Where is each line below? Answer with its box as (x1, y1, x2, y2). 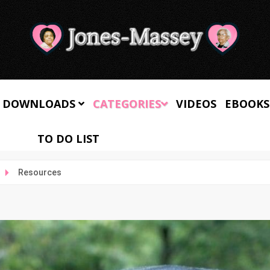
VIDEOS (175, 96, 216, 111)
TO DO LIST (37, 131, 100, 146)
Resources (17, 168, 61, 177)
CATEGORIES (92, 96, 161, 111)
